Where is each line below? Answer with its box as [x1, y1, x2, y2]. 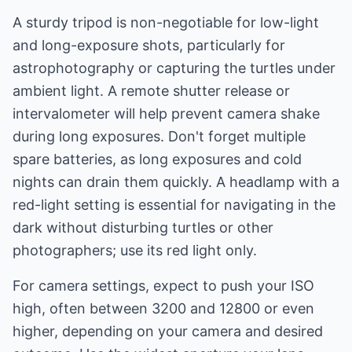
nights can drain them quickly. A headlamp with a [13, 174, 339, 190]
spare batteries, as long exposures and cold [13, 151, 302, 167]
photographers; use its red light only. [13, 242, 257, 258]
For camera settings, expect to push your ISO [13, 277, 314, 294]
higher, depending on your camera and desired [13, 323, 323, 339]
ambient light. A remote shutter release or [13, 82, 290, 99]
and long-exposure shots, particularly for [13, 37, 285, 53]
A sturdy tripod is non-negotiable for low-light [13, 14, 319, 31]
